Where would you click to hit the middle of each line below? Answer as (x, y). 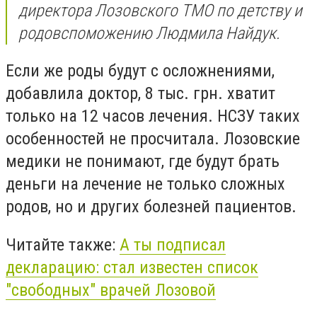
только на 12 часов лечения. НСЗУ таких (153, 116)
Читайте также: (63, 244)
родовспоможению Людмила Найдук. (149, 33)
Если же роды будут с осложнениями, (140, 71)
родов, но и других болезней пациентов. (151, 207)
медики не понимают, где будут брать (143, 162)
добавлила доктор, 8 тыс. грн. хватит (140, 94)
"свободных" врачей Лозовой (111, 290)
